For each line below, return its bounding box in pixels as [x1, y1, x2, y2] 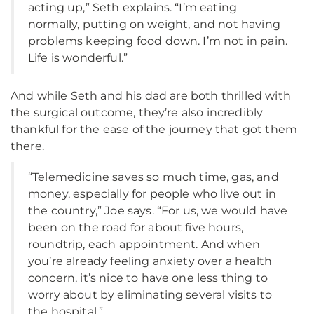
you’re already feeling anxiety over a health [28, 254, 273, 268]
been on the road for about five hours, [28, 221, 244, 234]
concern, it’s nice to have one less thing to [28, 271, 268, 285]
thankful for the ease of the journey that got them [11, 123, 298, 136]
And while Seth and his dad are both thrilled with [11, 89, 291, 102]
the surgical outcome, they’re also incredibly [11, 106, 264, 119]
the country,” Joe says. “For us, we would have [28, 204, 288, 217]
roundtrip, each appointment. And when [28, 238, 260, 251]
